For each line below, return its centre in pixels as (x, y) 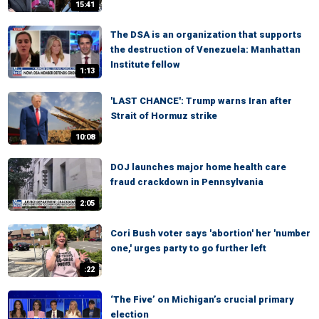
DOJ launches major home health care (198, 167)
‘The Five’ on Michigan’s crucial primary (202, 299)
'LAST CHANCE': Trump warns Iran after (201, 101)
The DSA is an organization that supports (206, 35)
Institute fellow (145, 64)
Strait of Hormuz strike (164, 116)
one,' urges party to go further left (188, 248)
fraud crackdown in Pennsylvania (187, 182)
